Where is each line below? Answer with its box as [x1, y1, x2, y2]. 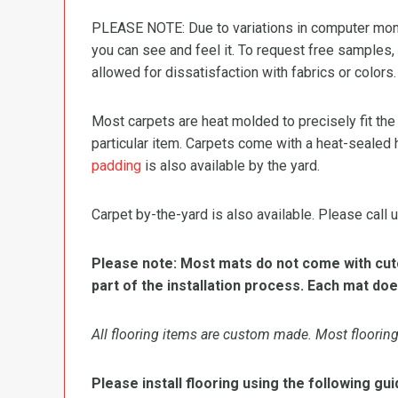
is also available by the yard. [141, 156, 320, 174]
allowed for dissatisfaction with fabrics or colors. [92, 63, 396, 81]
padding [92, 156, 141, 174]
